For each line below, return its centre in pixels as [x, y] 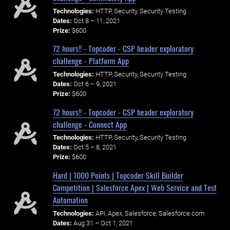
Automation [70, 200]
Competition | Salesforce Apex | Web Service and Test [135, 188]
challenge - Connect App [90, 124]
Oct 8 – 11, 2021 [97, 21]
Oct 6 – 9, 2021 [95, 84]
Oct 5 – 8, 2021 [95, 147]
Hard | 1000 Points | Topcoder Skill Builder [118, 175]
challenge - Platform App [91, 61]
